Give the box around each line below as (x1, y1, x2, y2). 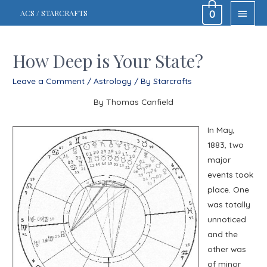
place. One (207, 184, 249, 195)
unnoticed (207, 214, 246, 225)
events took (207, 169, 253, 180)
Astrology (94, 75, 132, 86)
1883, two (207, 139, 244, 150)
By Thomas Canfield (94, 97, 173, 107)
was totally (207, 199, 250, 210)
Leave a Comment (13, 75, 85, 86)
